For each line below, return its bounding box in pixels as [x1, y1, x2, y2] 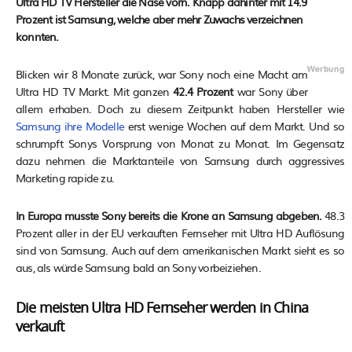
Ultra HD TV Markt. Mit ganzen [16, 83, 174, 99]
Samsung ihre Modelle [16, 118, 128, 134]
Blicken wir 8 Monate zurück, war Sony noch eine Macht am [16, 66, 307, 82]
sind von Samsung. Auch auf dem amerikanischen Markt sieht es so [16, 242, 344, 258]
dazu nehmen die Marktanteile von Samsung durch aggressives [16, 152, 344, 168]
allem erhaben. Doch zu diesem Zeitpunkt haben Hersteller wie [16, 101, 344, 116]
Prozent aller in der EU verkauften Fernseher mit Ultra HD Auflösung [16, 225, 344, 240]
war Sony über [236, 83, 307, 99]
